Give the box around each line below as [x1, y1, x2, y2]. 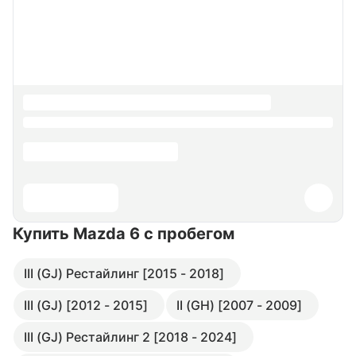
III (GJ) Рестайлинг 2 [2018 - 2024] [24, 329, 237, 345]
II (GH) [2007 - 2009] [176, 297, 302, 313]
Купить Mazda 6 [13, 224, 144, 243]
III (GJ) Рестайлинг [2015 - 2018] [24, 265, 224, 281]
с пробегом [144, 224, 234, 243]
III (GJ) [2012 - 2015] [24, 297, 148, 313]
